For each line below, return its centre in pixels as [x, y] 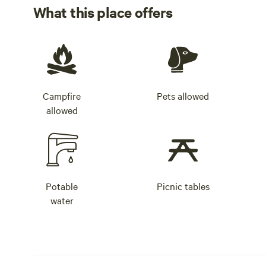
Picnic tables [183, 186]
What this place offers [103, 12]
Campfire [62, 96]
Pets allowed [183, 96]
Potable [62, 186]
